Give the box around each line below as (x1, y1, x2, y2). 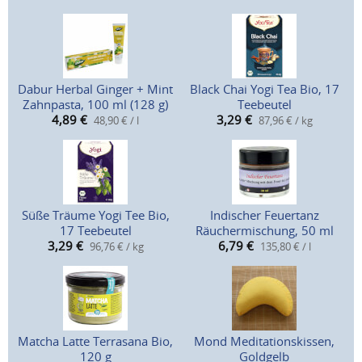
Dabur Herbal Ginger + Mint (18, 81, 174, 98)
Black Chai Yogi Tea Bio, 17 (189, 81, 339, 98)
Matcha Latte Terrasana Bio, (18, 333, 174, 350)
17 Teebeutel (59, 222, 132, 239)
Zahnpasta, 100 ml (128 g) (23, 96, 169, 113)
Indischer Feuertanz (209, 207, 319, 224)
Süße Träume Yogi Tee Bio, (21, 207, 170, 224)
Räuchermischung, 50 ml (195, 222, 334, 239)
